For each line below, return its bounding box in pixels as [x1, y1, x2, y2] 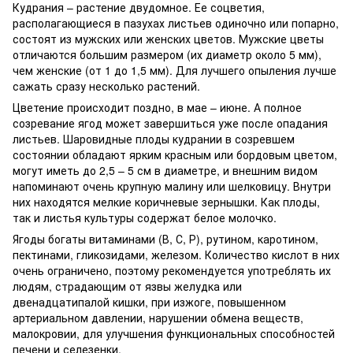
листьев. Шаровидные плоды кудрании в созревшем [13, 130, 295, 147]
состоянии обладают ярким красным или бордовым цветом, [13, 146, 337, 162]
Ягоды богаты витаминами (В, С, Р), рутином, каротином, [13, 230, 318, 247]
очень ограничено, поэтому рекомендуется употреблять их [13, 262, 331, 278]
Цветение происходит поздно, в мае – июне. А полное [13, 98, 302, 115]
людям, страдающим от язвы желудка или [13, 277, 242, 294]
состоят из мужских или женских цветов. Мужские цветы [13, 30, 324, 46]
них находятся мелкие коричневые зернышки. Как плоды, [13, 193, 320, 210]
